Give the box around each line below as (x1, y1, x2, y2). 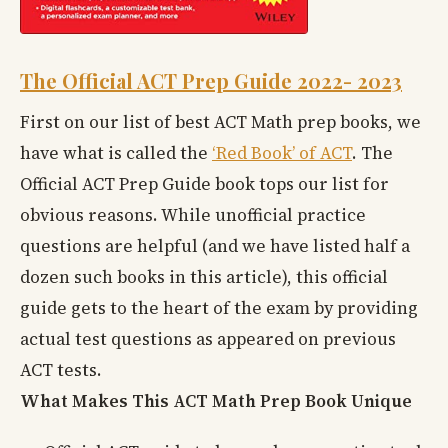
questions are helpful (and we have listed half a (20, 233, 410, 258)
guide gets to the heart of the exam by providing (20, 295, 418, 320)
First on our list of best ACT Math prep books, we (20, 109, 421, 134)
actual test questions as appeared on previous (20, 326, 396, 351)
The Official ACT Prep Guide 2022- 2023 (20, 66, 402, 94)
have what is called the (20, 140, 212, 165)
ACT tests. (20, 357, 102, 382)
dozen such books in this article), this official (20, 264, 388, 289)
